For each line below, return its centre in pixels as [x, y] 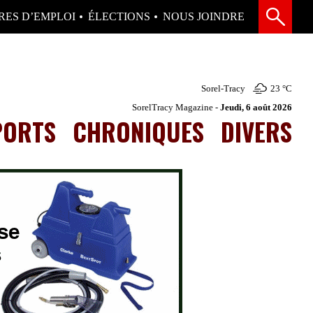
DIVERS [256, 131]
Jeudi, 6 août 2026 [256, 107]
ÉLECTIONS [119, 16]
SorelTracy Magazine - [176, 107]
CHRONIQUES [138, 131]
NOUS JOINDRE [204, 16]
